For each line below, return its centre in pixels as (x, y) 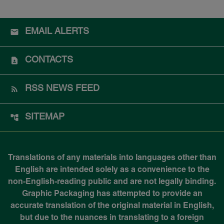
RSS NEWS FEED (62, 89)
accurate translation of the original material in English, (112, 206)
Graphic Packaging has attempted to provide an (112, 194)
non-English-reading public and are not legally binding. (112, 182)
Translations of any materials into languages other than (112, 158)
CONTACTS (49, 60)
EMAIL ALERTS (57, 32)
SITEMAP (45, 117)
